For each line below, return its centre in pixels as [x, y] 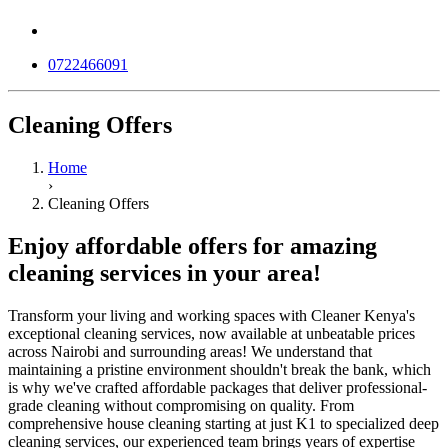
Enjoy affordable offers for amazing [192, 245]
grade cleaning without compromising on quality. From [181, 405]
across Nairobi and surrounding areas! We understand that [190, 351]
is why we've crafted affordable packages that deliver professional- [217, 387]
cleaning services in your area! [164, 272]
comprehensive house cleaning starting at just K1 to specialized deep [223, 423]
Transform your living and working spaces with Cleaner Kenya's [211, 315]
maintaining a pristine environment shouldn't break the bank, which [219, 369]
